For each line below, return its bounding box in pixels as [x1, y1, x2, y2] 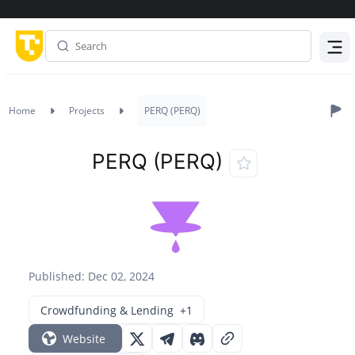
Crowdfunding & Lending [40, 302, 174, 318]
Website [63, 330, 106, 346]
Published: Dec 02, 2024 [29, 269, 155, 284]
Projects [69, 104, 105, 117]
